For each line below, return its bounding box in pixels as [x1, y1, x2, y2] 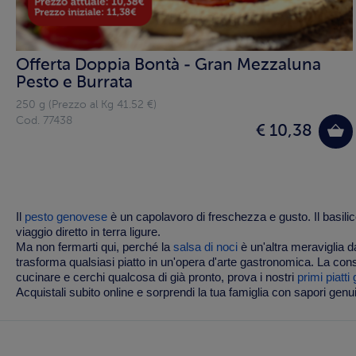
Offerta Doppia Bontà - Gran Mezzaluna [15, 56, 321, 74]
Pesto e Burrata [15, 74, 133, 91]
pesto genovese [24, 211, 107, 224]
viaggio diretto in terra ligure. [15, 226, 161, 239]
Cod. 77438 [15, 115, 72, 127]
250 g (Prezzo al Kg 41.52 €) [15, 99, 157, 111]
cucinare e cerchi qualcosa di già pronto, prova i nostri [15, 271, 297, 284]
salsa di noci [172, 241, 238, 254]
